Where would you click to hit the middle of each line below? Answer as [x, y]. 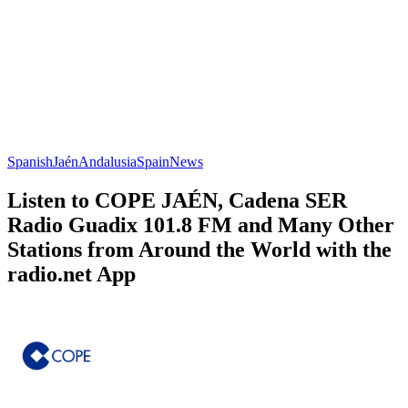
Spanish [30, 161]
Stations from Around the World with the [199, 249]
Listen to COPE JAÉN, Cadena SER [177, 200]
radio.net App [71, 274]
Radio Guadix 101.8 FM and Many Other [201, 224]
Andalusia [107, 161]
